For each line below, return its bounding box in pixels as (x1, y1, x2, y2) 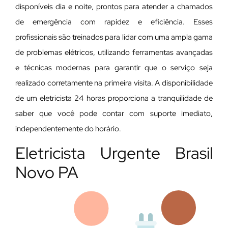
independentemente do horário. (15, 123, 121, 134)
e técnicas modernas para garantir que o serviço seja (15, 62, 213, 73)
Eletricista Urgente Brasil (15, 142, 213, 164)
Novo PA (15, 161, 78, 184)
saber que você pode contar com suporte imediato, (15, 108, 213, 119)
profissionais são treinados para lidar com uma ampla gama (15, 32, 213, 42)
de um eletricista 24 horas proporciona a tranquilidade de (15, 93, 213, 103)
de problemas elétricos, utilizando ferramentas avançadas (15, 47, 213, 58)
